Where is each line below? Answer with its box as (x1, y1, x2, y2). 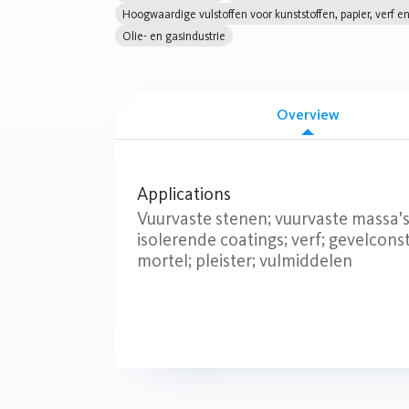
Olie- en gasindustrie (122, 28, 225, 43)
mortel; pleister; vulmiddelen (137, 250, 352, 272)
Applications (137, 184, 231, 205)
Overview (276, 105, 340, 123)
